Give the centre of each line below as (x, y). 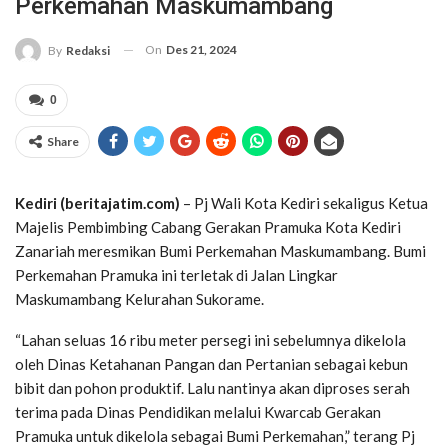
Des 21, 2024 (201, 49)
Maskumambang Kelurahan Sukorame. (139, 298)
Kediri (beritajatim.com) (97, 202)
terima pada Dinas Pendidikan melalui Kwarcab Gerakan (198, 411)
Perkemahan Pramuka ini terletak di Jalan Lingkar (176, 274)
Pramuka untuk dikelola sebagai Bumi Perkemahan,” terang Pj (215, 435)
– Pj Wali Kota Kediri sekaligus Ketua (304, 202)
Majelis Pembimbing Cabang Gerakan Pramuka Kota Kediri (208, 226)
